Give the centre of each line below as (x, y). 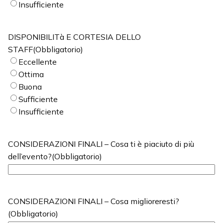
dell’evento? (30, 157)
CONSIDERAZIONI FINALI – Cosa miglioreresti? (94, 201)
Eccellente (38, 62)
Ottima (31, 74)
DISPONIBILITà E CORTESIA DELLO (74, 37)
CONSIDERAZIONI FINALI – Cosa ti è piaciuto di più (101, 144)
